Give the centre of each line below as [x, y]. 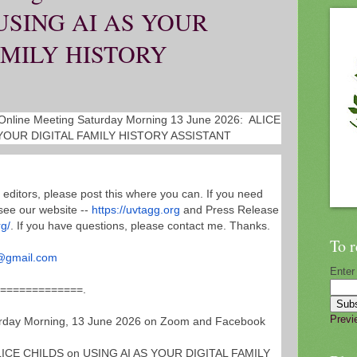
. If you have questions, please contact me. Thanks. [140, 226]
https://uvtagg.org [136, 210]
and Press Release [229, 210]
